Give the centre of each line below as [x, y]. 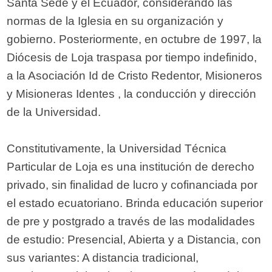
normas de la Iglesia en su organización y [115, 21]
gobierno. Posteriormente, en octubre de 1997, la [134, 39]
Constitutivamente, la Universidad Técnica [117, 149]
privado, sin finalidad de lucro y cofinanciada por [132, 185]
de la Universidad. [54, 112]
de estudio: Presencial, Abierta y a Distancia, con [134, 240]
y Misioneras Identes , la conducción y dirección [132, 94]
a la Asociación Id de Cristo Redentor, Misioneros [135, 76]
